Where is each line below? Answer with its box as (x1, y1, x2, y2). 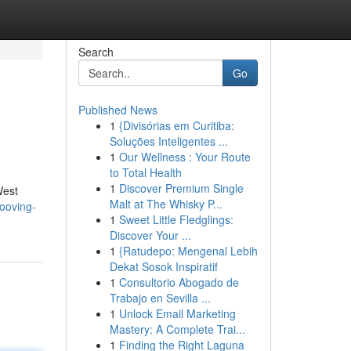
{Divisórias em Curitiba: (118, 118, 234, 133)
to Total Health (109, 165, 182, 180)
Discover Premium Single (118, 180, 244, 196)
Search (78, 44, 114, 60)
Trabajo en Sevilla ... (109, 290, 211, 306)
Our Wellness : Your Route (118, 149, 251, 165)
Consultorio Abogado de (118, 274, 239, 290)
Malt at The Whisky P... (109, 196, 223, 212)
